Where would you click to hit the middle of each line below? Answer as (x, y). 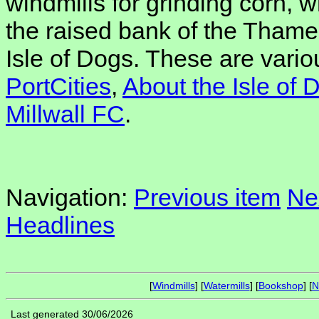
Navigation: (70, 198)
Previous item (207, 198)
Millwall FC (65, 114)
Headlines (60, 225)
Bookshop (281, 286)
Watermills (226, 286)
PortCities (58, 87)
